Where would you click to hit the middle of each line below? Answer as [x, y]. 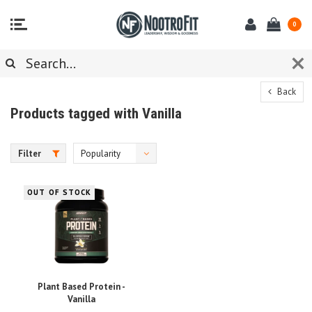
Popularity [101, 153]
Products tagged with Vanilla [96, 113]
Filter [30, 153]
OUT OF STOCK [60, 193]
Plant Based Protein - [81, 287]
